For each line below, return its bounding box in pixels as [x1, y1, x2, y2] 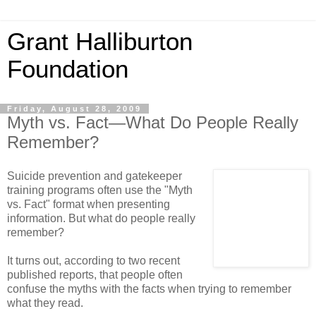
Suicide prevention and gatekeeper [7, 169, 182, 182]
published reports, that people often [7, 268, 183, 281]
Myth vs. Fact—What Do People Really [7, 113, 298, 132]
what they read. [7, 296, 83, 309]
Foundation [7, 56, 128, 83]
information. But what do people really [7, 212, 195, 224]
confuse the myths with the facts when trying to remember [7, 282, 291, 295]
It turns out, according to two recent [7, 254, 180, 267]
